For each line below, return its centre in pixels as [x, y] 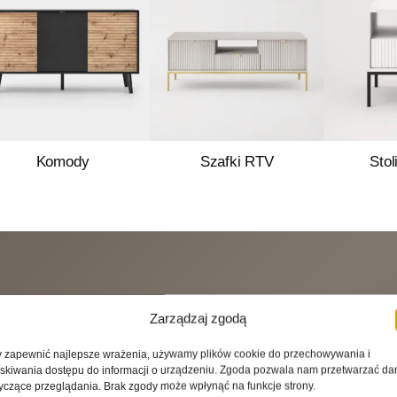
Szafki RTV [237, 161]
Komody [62, 161]
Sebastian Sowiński [225, 379]
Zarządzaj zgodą [198, 318]
